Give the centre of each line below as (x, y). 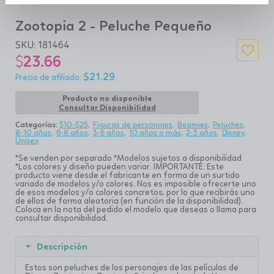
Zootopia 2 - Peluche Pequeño (113, 26)
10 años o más (155, 132)
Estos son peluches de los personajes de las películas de (132, 267)
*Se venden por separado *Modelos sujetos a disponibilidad (128, 158)
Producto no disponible (107, 98)
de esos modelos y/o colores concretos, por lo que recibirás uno (135, 192)
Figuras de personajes (133, 124)
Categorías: (37, 124)
